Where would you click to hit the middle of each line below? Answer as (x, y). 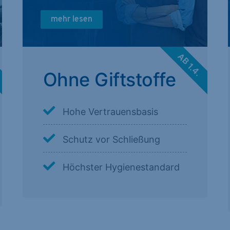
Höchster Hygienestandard (121, 167)
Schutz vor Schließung (111, 140)
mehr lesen (71, 20)
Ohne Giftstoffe (109, 80)
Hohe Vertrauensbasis (110, 112)
